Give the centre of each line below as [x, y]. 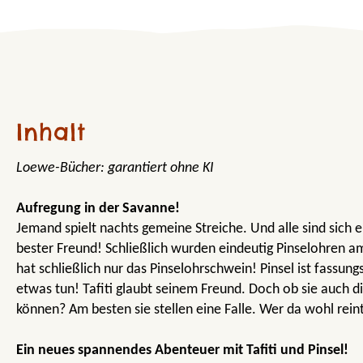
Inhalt [51, 131]
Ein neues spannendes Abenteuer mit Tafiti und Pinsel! [182, 350]
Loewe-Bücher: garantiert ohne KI [115, 168]
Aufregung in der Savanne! [98, 208]
